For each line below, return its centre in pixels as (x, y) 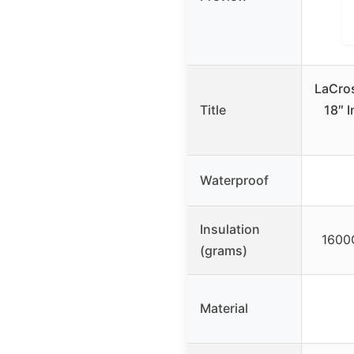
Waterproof (234, 180)
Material (224, 308)
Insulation (230, 229)
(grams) (224, 250)
